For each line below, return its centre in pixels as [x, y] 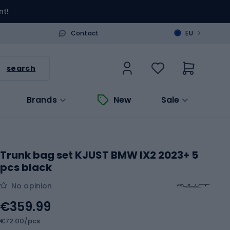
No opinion [32, 186]
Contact [85, 33]
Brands [42, 100]
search [21, 68]
